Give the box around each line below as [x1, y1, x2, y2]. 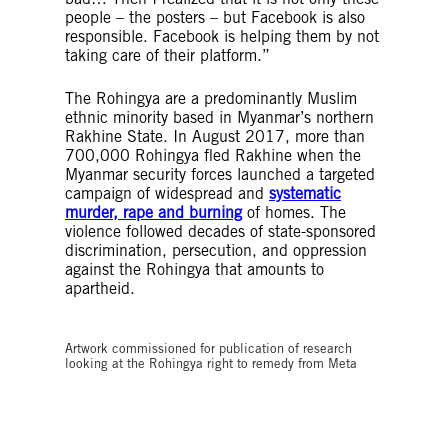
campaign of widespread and [65, 184, 269, 203]
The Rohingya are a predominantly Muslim [65, 89, 357, 108]
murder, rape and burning [65, 203, 242, 222]
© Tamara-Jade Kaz [266, 322, 379, 337]
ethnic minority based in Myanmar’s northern [65, 108, 374, 127]
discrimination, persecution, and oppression [65, 241, 367, 260]
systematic [269, 184, 341, 203]
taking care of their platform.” [65, 46, 270, 65]
